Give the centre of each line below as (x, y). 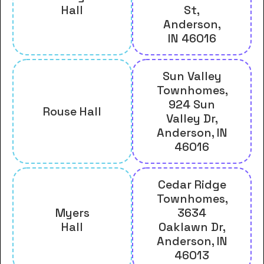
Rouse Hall (72, 111)
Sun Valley (192, 76)
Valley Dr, (192, 118)
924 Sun (192, 104)
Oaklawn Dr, (192, 227)
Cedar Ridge (192, 184)
